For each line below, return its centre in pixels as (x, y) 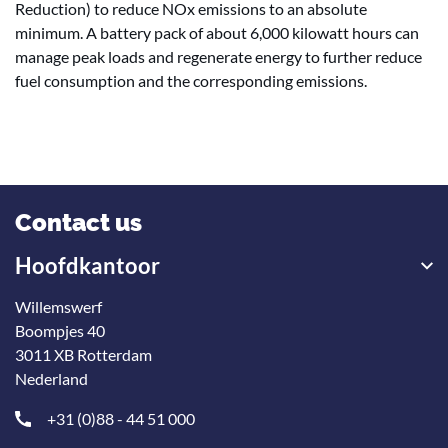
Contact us (78, 222)
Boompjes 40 (60, 330)
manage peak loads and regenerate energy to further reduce (218, 56)
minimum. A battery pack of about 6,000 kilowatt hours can (217, 32)
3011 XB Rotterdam (83, 354)
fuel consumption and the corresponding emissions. (191, 80)
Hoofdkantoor (87, 265)
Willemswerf (58, 306)
